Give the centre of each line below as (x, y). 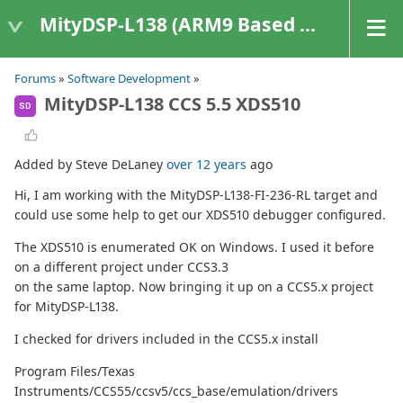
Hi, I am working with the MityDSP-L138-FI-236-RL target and (196, 195)
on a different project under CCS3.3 (121, 267)
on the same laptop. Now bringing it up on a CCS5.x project (194, 287)
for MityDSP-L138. (67, 307)
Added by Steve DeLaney (90, 165)
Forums (35, 78)
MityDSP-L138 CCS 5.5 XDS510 (170, 104)
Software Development (129, 78)
